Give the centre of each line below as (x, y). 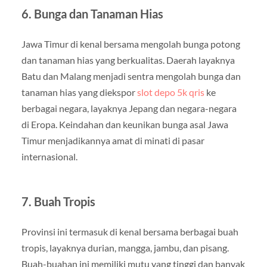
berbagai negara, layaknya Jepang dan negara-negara (129, 108)
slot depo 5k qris (170, 92)
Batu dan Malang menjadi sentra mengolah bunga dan (131, 76)
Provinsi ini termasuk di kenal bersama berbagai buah (130, 231)
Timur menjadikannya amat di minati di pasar (113, 140)
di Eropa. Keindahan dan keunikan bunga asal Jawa (125, 124)
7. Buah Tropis (58, 201)
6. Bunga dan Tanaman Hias (92, 13)
